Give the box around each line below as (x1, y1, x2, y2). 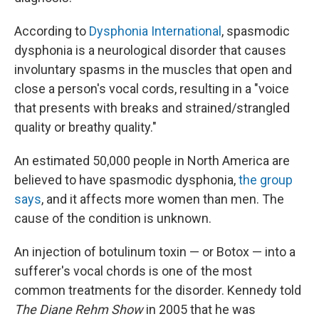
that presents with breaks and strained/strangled (14, 100, 290, 115)
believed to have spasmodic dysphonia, (14, 172, 239, 187)
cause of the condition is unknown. (14, 211, 211, 226)
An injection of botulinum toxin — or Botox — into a (14, 244, 296, 259)
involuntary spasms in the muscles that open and (14, 62, 292, 77)
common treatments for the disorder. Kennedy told (14, 283, 301, 298)
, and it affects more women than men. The (41, 192, 284, 206)
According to (14, 23, 89, 38)
